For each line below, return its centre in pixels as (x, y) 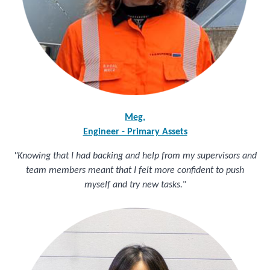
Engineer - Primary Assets (135, 132)
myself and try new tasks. (133, 185)
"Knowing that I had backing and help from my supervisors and (135, 156)
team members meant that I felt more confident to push (135, 171)
